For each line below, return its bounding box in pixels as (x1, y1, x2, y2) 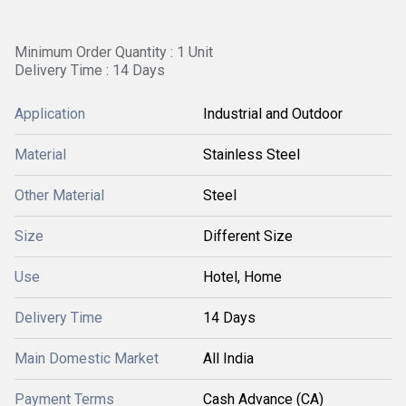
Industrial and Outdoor (203, 105, 343, 122)
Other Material (14, 187, 104, 204)
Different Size (203, 227, 293, 245)
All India (203, 350, 254, 367)
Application (14, 105, 85, 122)
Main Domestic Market (14, 350, 159, 367)
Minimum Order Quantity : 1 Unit (14, 43, 213, 61)
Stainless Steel (203, 146, 300, 163)
